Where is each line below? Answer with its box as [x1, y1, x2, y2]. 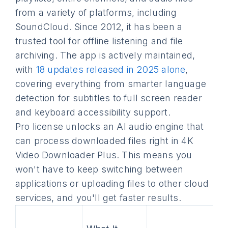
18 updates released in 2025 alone [36, 64, 186, 75]
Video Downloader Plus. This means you [15, 150, 192, 160]
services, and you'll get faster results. [15, 192, 181, 203]
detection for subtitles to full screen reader [15, 93, 202, 103]
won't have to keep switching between [15, 164, 184, 175]
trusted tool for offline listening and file [15, 36, 183, 46]
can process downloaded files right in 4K [15, 135, 193, 146]
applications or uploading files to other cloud [15, 178, 209, 189]
